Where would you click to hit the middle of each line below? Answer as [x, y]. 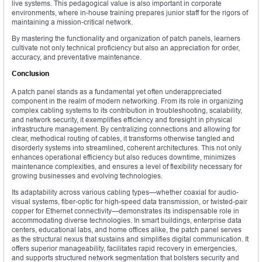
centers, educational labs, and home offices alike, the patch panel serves [127, 229]
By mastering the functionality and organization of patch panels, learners [126, 38]
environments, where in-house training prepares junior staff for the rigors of [130, 12]
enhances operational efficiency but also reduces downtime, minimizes [124, 157]
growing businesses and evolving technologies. [87, 175]
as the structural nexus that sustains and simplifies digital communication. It [130, 239]
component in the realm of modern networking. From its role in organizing [127, 101]
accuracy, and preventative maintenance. [77, 57]
